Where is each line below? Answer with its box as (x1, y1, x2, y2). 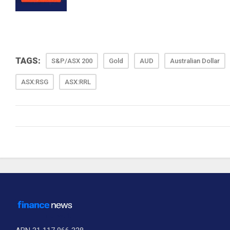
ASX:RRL (65, 78, 91, 86)
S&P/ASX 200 (51, 57, 92, 65)
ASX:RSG (21, 78, 48, 86)
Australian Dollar (170, 57, 220, 65)
